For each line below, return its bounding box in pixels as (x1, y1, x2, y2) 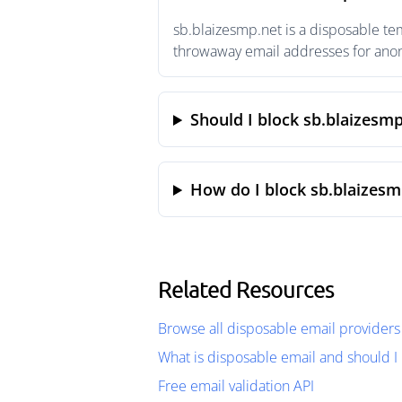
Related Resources (158, 275, 334, 302)
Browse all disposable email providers (158, 319, 400, 338)
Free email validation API (158, 376, 314, 396)
